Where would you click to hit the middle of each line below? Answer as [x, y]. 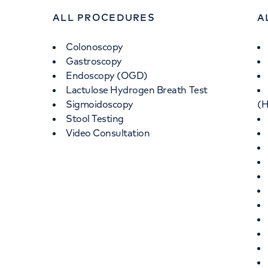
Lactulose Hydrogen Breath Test [137, 90]
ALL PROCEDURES [104, 17]
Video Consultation [108, 133]
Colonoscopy [95, 47]
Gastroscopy [94, 61]
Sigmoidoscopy [100, 104]
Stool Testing [95, 118]
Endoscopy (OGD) [107, 75]
